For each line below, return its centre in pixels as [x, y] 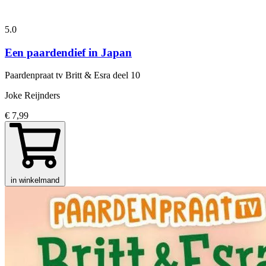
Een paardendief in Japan [68, 52]
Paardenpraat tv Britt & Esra [59, 75]
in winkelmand [35, 180]
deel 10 [126, 75]
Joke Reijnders [32, 96]
